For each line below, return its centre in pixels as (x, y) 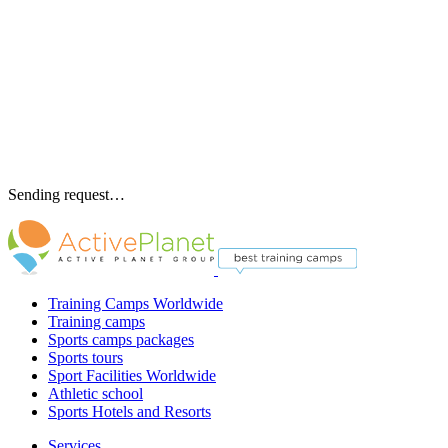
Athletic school (95, 394)
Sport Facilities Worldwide (132, 376)
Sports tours (85, 358)
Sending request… (66, 195)
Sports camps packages (121, 340)
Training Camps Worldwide (135, 304)
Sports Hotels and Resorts (129, 412)
